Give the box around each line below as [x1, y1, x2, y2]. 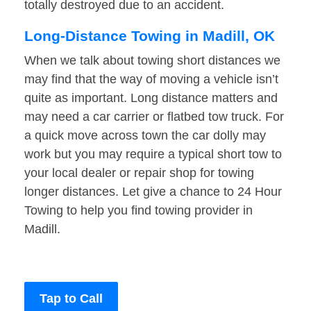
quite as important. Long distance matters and [24, 91, 278, 106]
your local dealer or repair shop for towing [24, 166, 254, 180]
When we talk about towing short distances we [24, 53, 280, 68]
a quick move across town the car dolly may [24, 128, 266, 143]
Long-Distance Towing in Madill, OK [24, 28, 275, 44]
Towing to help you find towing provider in [24, 203, 253, 218]
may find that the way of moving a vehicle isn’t [24, 72, 278, 87]
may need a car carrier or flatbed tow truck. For [24, 110, 284, 124]
